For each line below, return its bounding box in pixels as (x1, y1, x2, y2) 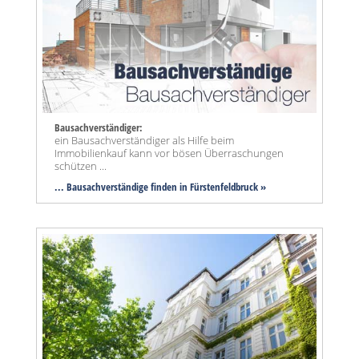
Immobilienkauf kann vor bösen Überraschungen (54, 146, 284, 161)
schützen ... (54, 159, 107, 174)
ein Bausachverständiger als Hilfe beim (54, 133, 234, 148)
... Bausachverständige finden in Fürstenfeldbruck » (54, 179, 266, 195)
